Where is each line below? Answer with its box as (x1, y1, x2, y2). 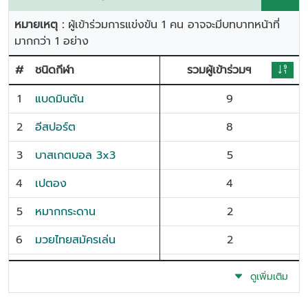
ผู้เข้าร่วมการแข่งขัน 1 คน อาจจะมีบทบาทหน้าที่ (68, 16, 280, 33)
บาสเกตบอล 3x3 (35, 147, 115, 164)
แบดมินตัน (35, 91, 84, 107)
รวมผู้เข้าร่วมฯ (186, 62, 251, 78)
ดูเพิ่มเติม (243, 269, 288, 284)
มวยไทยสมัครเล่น (35, 232, 115, 248)
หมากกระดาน (35, 203, 96, 220)
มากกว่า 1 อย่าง (14, 33, 89, 49)
